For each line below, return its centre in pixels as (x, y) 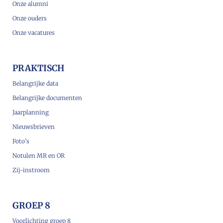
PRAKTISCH (38, 68)
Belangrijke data (35, 84)
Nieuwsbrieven (34, 127)
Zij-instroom (31, 170)
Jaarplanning (31, 112)
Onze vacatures (34, 33)
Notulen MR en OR (39, 156)
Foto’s (21, 141)
